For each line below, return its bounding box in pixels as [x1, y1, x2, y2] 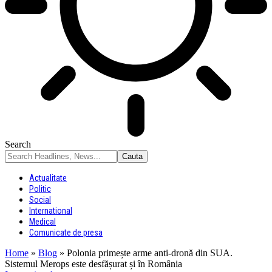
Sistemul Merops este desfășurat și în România [5, 259, 182, 269]
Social [29, 195, 51, 205]
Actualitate [29, 173, 67, 183]
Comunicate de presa [29, 228, 103, 237]
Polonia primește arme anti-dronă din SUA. [67, 248, 233, 258]
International [29, 206, 72, 216]
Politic [29, 184, 51, 194]
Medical [29, 217, 56, 226]
